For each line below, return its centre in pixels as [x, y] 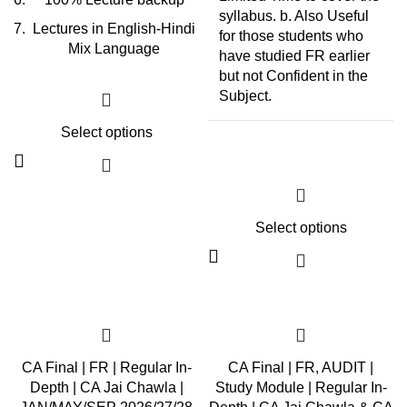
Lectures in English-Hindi [114, 29]
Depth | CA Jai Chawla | [106, 387]
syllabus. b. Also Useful [294, 16]
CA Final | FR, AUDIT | [301, 367]
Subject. [245, 96]
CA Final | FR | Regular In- [106, 367]
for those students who [291, 36]
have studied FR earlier [294, 56]
